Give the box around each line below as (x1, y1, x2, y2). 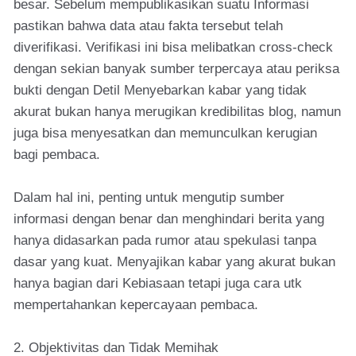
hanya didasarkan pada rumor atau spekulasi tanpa (14, 233, 316, 248)
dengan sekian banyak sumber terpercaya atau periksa (14, 61, 339, 76)
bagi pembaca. (14, 147, 100, 162)
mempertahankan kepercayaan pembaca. (14, 297, 258, 312)
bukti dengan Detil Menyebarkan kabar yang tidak (14, 83, 307, 98)
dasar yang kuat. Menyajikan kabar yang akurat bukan (14, 254, 335, 269)
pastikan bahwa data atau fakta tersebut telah (14, 18, 283, 33)
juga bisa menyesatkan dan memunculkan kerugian (14, 126, 317, 141)
